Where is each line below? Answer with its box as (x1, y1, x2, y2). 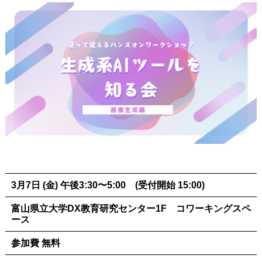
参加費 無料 (11, 238, 60, 249)
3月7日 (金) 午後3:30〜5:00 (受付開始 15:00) (11, 180, 205, 191)
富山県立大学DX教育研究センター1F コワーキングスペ (11, 204, 251, 214)
